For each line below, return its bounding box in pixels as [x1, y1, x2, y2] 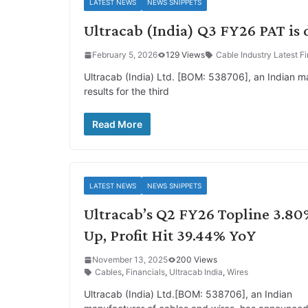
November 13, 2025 [92, 254, 168, 265]
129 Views [166, 49, 205, 60]
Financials [126, 267, 165, 277]
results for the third [84, 85, 169, 97]
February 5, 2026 [92, 49, 157, 60]
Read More [92, 118, 142, 130]
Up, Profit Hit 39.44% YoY [84, 225, 256, 244]
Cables [95, 267, 122, 277]
